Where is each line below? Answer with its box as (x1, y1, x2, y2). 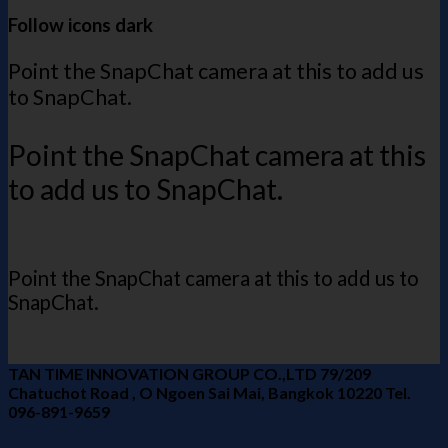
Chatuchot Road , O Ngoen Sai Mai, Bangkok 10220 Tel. (8, 383, 411, 403)
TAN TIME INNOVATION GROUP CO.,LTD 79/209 (8, 364, 371, 384)
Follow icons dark (8, 14, 153, 37)
